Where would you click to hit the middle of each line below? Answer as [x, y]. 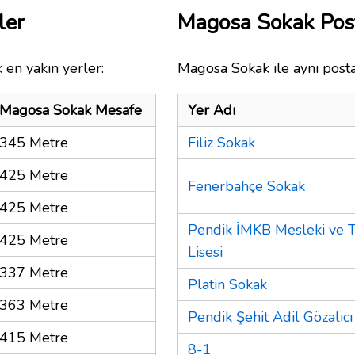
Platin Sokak [227, 284]
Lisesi [205, 252]
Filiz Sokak [221, 142]
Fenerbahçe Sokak [246, 186]
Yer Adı [212, 110]
